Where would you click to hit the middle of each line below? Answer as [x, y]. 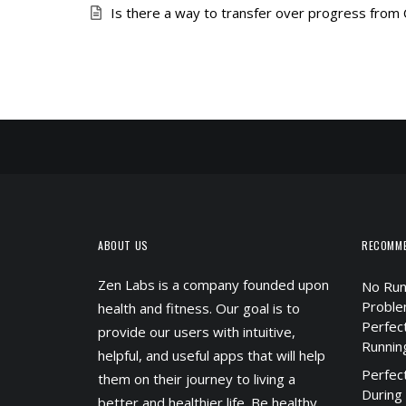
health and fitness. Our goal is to [199, 308]
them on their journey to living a [197, 379]
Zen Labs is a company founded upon [213, 285]
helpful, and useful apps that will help [212, 355]
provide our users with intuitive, [197, 332]
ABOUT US [123, 245]
